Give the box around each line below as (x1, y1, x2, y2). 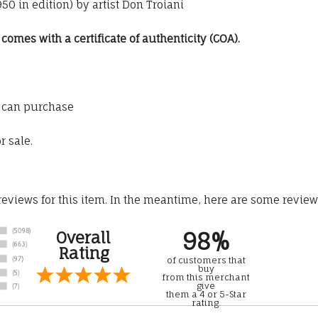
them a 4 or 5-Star (165, 289, 246, 300)
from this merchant (162, 272, 250, 283)
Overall (56, 228, 111, 248)
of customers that (166, 255, 246, 266)
